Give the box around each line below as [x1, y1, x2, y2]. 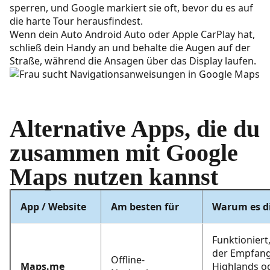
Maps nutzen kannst [10, 163, 218, 191]
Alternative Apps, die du [10, 115, 260, 143]
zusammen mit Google [10, 139, 238, 167]
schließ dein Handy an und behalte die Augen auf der [10, 41, 251, 55]
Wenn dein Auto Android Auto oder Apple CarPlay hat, [10, 28, 255, 42]
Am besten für [111, 200, 179, 214]
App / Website [20, 200, 86, 214]
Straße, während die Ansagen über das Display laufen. [10, 54, 259, 68]
